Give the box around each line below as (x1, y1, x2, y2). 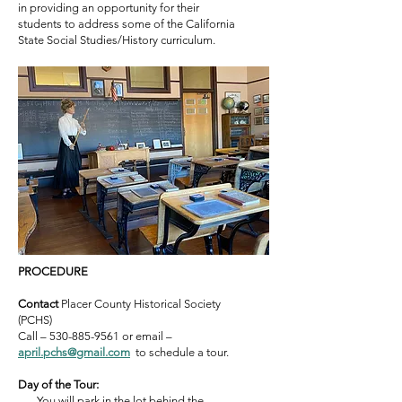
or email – (119, 329, 172, 343)
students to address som (18, 17, 144, 31)
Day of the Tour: (18, 378, 99, 391)
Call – (18, 329, 49, 343)
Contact (18, 297, 58, 310)
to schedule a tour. (130, 345, 229, 359)
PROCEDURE (18, 265, 88, 278)
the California (167, 17, 235, 31)
